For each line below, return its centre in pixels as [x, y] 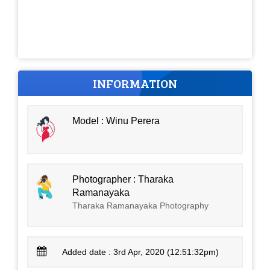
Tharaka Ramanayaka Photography [141, 205]
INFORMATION [135, 83]
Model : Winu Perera [116, 121]
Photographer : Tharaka [123, 179]
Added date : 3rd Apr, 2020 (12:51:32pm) [141, 252]
